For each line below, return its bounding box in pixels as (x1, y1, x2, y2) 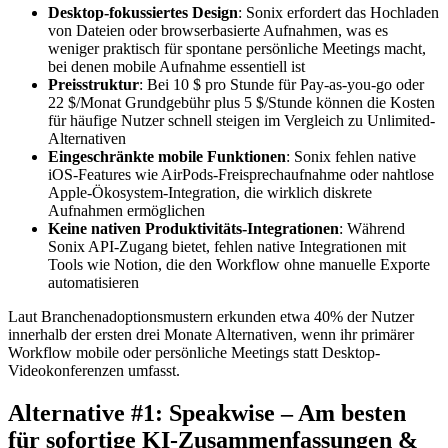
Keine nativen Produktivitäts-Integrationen (48, 219, 339, 237)
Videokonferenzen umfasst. (8, 361, 180, 379)
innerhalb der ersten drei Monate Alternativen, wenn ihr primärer (8, 325, 414, 343)
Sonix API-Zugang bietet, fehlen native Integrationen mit (48, 237, 406, 255)
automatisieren (48, 273, 139, 291)
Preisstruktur (48, 75, 139, 93)
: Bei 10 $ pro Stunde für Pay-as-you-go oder (139, 75, 424, 93)
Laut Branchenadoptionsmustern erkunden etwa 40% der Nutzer (8, 307, 414, 325)
